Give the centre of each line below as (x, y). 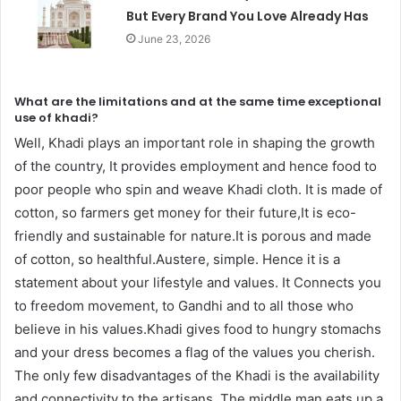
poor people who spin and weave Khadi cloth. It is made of (198, 190)
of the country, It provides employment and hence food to (196, 166)
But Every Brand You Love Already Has (248, 16)
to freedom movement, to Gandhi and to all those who (184, 306)
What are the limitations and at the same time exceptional (198, 101)
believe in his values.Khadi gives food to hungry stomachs (198, 329)
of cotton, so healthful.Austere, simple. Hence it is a (177, 260)
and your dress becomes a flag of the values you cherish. (195, 353)
